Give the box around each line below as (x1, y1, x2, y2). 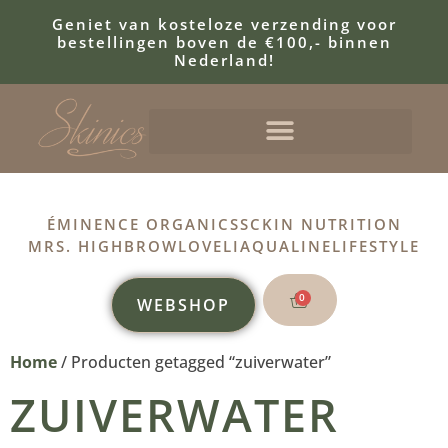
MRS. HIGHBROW (28, 236, 178, 257)
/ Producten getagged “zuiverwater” (57, 351, 331, 374)
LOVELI (178, 236, 240, 257)
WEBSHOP (137, 294, 230, 317)
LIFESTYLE (332, 236, 420, 257)
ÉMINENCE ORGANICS (46, 214, 240, 235)
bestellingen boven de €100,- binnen (56, 32, 392, 52)
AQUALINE (240, 236, 332, 257)
